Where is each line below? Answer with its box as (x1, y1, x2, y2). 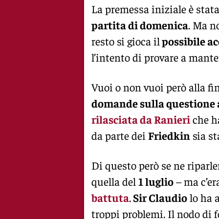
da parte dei (91, 128, 148, 142)
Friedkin (148, 128, 190, 142)
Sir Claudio (131, 190, 187, 204)
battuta (91, 190, 129, 204)
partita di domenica (91, 18, 188, 32)
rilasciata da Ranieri (91, 112, 190, 126)
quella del (91, 174, 138, 188)
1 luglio (138, 174, 174, 188)
